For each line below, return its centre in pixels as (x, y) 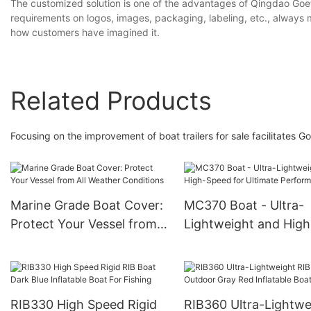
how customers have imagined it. (85, 33)
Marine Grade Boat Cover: (87, 205)
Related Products (111, 100)
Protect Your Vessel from (84, 224)
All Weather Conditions (77, 243)
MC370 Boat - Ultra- (244, 205)
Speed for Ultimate (239, 243)
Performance (222, 262)
